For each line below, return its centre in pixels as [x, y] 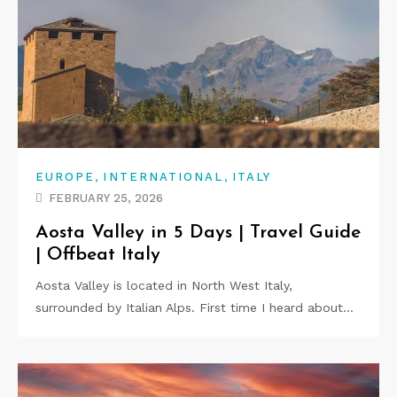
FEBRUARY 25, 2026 [106, 198]
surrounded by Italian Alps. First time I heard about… [195, 308]
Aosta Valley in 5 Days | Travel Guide [198, 233]
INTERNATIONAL [163, 177]
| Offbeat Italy [98, 255]
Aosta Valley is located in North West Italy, [164, 286]
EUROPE [66, 177]
